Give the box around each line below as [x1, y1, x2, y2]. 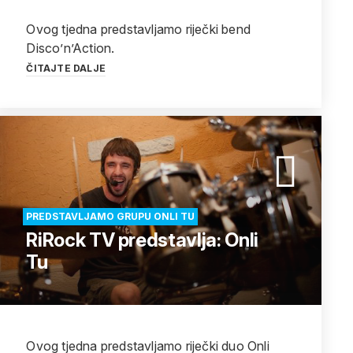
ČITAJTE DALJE [26, 62, 106, 74]
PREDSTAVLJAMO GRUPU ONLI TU [26, 210, 195, 222]
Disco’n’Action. [26, 40, 115, 56]
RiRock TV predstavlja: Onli [26, 229, 258, 251]
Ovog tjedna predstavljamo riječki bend [26, 21, 251, 37]
